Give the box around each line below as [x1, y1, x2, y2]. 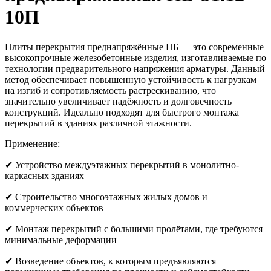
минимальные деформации [5, 234, 117, 245]
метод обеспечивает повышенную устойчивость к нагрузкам [5, 74, 256, 85]
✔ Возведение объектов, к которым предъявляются [5, 255, 216, 266]
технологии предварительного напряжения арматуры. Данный [5, 63, 265, 74]
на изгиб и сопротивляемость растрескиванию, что [5, 85, 216, 96]
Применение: [5, 138, 60, 149]
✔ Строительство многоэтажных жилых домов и [5, 191, 207, 202]
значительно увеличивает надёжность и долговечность [5, 96, 232, 106]
